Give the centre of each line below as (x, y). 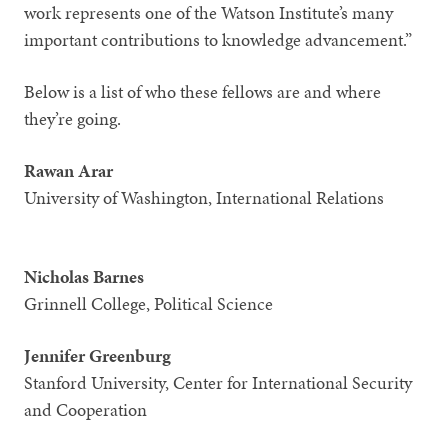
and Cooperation (108, 410)
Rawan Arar (69, 171)
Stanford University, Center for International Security (218, 383)
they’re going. (75, 119)
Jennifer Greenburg (98, 356)
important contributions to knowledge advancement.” (220, 40)
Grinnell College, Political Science (151, 304)
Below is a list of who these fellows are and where (203, 92)
